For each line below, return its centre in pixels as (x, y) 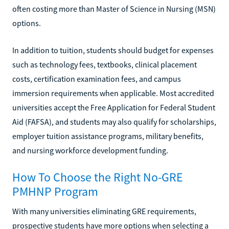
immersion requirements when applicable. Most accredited (113, 93)
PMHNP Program (55, 191)
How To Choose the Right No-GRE (98, 177)
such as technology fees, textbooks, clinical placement (105, 64)
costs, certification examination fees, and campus (97, 78)
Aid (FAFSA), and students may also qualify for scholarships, (114, 121)
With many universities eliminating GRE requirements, (104, 211)
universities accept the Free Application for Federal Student (114, 107)
